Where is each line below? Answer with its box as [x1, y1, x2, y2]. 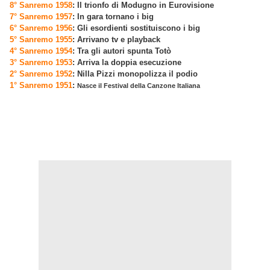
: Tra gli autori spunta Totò [72, 46, 171, 55]
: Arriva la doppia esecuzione [72, 58, 181, 67]
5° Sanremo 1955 [10, 35, 72, 44]
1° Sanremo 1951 [10, 81, 72, 90]
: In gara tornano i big [72, 12, 154, 21]
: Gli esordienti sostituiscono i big [72, 24, 200, 33]
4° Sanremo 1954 [10, 46, 72, 55]
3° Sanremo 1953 [10, 58, 72, 67]
